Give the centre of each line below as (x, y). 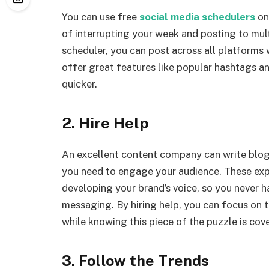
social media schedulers (197, 17)
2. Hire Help (105, 123)
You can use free (101, 17)
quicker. (80, 84)
